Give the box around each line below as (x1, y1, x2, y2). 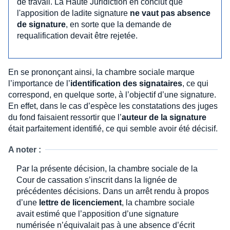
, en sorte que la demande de (66, 20, 171, 29)
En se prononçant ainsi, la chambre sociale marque (8, 67, 195, 76)
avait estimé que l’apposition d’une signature (16, 209, 179, 218)
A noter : (8, 145, 41, 154)
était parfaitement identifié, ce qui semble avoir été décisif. (8, 124, 218, 133)
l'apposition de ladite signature (17, 8, 130, 17)
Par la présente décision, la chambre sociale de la (16, 164, 198, 173)
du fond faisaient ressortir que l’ (8, 112, 122, 122)
